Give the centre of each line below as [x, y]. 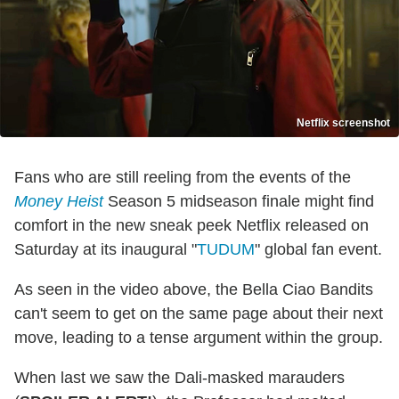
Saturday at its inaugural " [106, 250]
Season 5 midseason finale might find [239, 202]
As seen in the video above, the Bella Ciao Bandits [194, 290]
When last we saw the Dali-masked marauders [179, 378]
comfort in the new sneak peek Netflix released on [191, 226]
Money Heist [59, 202]
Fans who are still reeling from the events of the [183, 178]
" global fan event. [318, 250]
